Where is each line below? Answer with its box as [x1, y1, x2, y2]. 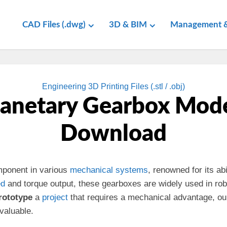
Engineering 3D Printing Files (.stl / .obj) [42, 82, 185, 91]
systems [116, 165, 148, 175]
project [42, 193, 68, 202]
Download [60, 123, 167, 145]
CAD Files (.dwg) [22, 20, 86, 29]
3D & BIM [109, 20, 147, 29]
